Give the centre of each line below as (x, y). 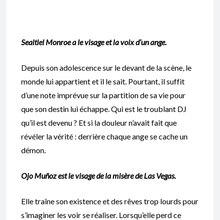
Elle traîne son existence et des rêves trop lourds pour (110, 201)
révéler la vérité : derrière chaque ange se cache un (104, 137)
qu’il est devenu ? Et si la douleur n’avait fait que (99, 123)
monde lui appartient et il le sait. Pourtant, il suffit (103, 82)
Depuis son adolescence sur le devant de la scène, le (106, 68)
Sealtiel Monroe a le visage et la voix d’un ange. (94, 42)
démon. (33, 150)
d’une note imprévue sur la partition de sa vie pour (103, 95)
